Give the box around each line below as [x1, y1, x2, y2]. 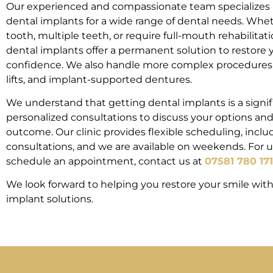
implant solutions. [6, 193, 93, 205]
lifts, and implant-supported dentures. [6, 73, 192, 85]
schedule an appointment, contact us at [6, 155, 205, 167]
